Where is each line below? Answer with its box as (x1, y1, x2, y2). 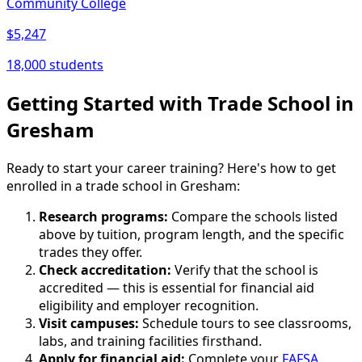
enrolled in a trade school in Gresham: (6, 176, 240, 195)
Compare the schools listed (168, 207, 338, 225)
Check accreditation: (39, 260, 171, 279)
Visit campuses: (39, 314, 139, 332)
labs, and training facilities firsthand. (39, 331, 262, 350)
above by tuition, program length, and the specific (39, 225, 344, 243)
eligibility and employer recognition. (39, 296, 259, 314)
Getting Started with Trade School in (6, 89, 354, 116)
